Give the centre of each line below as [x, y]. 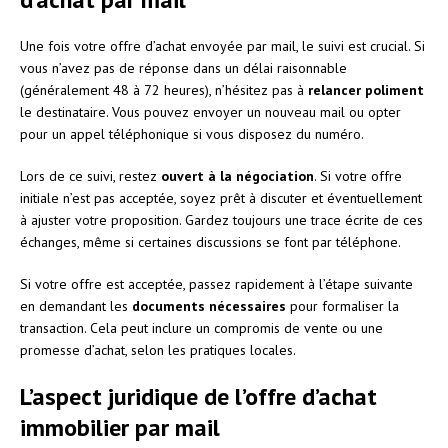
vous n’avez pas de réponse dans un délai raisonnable [183, 67]
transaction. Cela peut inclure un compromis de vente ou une [201, 327]
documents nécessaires [209, 305]
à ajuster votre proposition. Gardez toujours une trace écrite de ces [221, 219]
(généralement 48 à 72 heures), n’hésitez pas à [164, 89]
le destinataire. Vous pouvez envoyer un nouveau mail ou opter [210, 111]
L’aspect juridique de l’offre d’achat [198, 396]
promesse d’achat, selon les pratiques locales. [158, 349]
